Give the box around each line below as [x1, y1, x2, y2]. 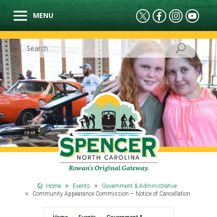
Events [73, 183, 90, 190]
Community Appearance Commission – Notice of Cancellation [32, 190, 190, 198]
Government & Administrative [102, 183, 177, 190]
